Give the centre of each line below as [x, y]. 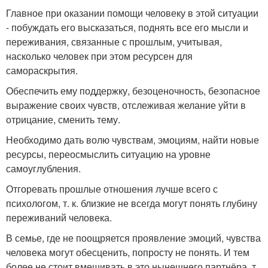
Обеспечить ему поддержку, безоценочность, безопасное [133, 91]
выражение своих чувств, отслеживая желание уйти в [126, 105]
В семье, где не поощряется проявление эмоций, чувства [133, 238]
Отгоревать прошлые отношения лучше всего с [112, 189]
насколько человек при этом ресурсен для [99, 56]
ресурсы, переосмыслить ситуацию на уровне [108, 154]
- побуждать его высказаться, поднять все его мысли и [127, 27]
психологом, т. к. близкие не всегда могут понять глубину [132, 203]
